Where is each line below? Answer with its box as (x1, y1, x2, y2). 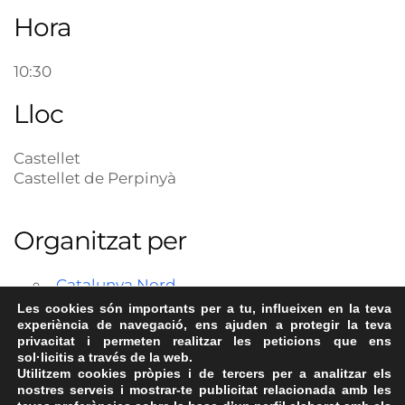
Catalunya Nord (55, 275, 176, 294)
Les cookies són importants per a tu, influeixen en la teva (17, 301, 391, 316)
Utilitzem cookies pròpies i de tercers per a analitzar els (17, 366, 391, 381)
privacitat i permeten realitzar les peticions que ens (17, 334, 391, 348)
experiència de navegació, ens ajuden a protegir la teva (17, 317, 391, 332)
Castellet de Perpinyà (14, 168, 176, 187)
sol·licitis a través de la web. (17, 350, 193, 364)
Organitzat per (14, 225, 186, 256)
